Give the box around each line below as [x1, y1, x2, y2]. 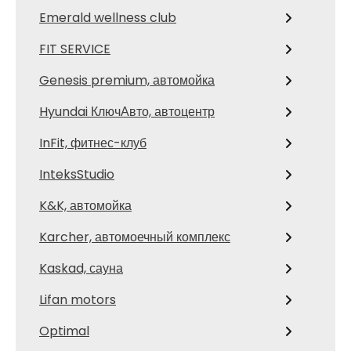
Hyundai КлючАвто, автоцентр [39, 103, 215, 121]
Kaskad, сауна [39, 259, 123, 278]
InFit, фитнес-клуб [39, 134, 147, 153]
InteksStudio [39, 165, 114, 184]
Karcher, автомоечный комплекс [39, 228, 230, 247]
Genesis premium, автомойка [39, 71, 215, 90]
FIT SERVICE [39, 40, 110, 59]
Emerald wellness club [39, 9, 176, 27]
